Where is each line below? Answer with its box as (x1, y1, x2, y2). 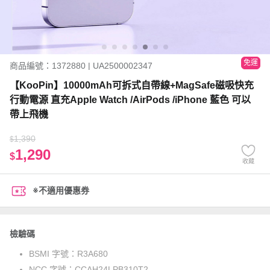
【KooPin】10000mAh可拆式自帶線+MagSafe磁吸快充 (10, 80, 254, 90)
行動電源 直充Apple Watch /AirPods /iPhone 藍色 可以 (10, 95, 251, 105)
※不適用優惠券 (33, 186, 89, 195)
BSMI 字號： (29, 249, 77, 259)
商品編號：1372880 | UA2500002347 (10, 61, 152, 71)
